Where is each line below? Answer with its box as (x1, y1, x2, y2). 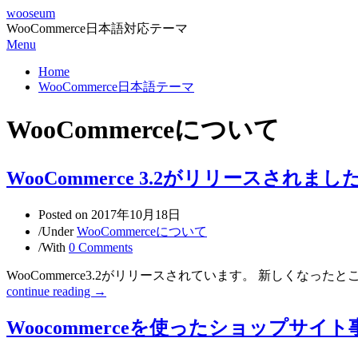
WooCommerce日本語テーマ (38, 80, 194, 93)
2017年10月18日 (91, 207, 181, 221)
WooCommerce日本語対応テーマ (6, 22, 188, 35)
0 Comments (69, 240, 133, 254)
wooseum (6, 6, 55, 20)
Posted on (38, 207, 91, 221)
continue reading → (6, 284, 106, 298)
